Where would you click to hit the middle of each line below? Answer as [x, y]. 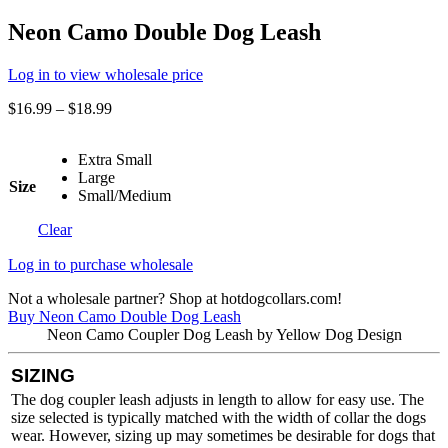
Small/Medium [124, 195]
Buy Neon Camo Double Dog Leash [124, 316]
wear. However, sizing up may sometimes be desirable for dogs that [223, 435]
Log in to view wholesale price [105, 74]
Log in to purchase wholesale [100, 264]
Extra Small [115, 159]
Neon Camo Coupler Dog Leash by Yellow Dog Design [224, 334]
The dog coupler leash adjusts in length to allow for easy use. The [217, 399]
